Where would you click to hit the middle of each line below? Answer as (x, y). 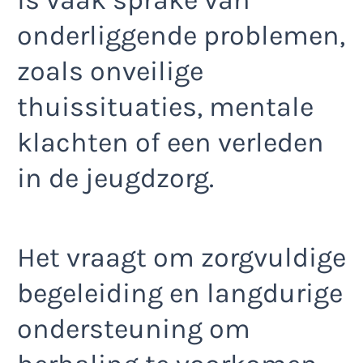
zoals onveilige (110, 71)
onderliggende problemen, (181, 35)
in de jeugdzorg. (115, 178)
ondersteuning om (134, 329)
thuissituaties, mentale (165, 107)
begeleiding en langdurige (180, 294)
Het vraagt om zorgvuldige (181, 258)
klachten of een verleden (171, 142)
